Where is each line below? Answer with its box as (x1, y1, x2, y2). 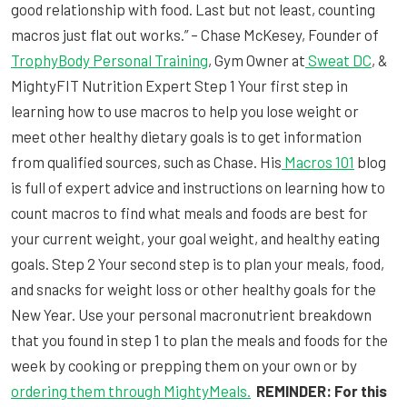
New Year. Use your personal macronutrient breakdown (11, 304, 372, 323)
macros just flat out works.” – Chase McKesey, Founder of (11, 25, 379, 44)
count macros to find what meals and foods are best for (11, 203, 368, 222)
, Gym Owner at (208, 50, 305, 69)
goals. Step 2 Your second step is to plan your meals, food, (11, 253, 384, 273)
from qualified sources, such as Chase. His (11, 152, 282, 171)
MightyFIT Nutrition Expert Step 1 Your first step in (11, 75, 348, 94)
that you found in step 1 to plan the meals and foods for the (11, 330, 388, 349)
